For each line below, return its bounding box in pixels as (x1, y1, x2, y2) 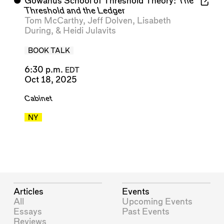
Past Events (122, 207, 170, 216)
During (24, 26, 51, 35)
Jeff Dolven (87, 16, 132, 25)
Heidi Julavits (62, 26, 116, 35)
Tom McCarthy (24, 16, 83, 25)
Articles (13, 187, 44, 196)
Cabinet (24, 94, 52, 102)
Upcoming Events (122, 197, 193, 206)
